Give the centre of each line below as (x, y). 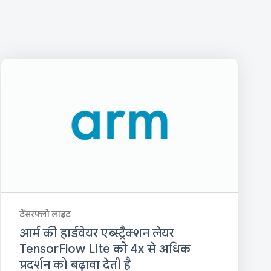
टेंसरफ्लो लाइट (45, 214)
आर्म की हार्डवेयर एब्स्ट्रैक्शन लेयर (96, 233)
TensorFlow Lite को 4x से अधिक (105, 249)
